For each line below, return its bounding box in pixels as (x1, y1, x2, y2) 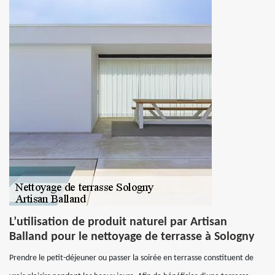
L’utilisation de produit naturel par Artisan (9, 216, 227, 228)
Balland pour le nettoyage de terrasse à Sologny (9, 231, 254, 243)
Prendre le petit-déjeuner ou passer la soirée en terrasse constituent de (9, 254, 254, 263)
